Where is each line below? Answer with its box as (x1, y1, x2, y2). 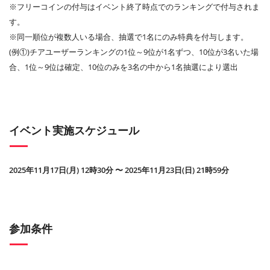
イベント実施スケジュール (9, 123, 139, 138)
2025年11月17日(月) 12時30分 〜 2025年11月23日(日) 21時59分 (9, 165, 229, 176)
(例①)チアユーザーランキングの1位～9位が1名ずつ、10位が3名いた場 (9, 46, 259, 58)
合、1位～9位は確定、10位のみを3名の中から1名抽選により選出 (9, 61, 238, 73)
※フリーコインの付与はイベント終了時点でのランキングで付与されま (9, 1, 260, 13)
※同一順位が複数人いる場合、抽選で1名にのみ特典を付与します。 (9, 31, 248, 43)
